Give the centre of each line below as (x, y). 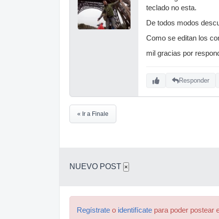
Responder (194, 81)
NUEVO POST (96, 166)
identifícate (135, 210)
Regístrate (93, 210)
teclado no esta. (171, 8)
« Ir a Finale (93, 114)
